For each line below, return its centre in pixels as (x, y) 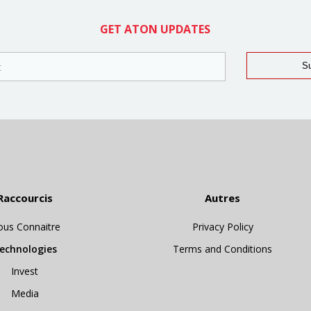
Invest (25, 271)
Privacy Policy (222, 227)
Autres (223, 198)
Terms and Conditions (223, 249)
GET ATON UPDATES (155, 29)
